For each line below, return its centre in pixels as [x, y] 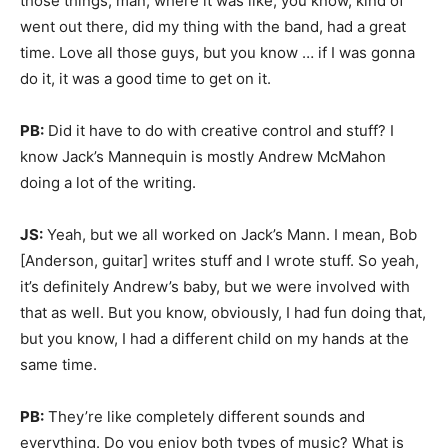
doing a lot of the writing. [108, 182]
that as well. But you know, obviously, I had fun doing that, [223, 312]
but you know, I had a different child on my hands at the [214, 338]
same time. [58, 364]
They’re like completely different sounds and [204, 416]
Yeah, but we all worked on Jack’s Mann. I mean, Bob [230, 234]
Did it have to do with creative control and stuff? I [219, 130]
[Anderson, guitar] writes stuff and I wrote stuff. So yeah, [219, 260]
